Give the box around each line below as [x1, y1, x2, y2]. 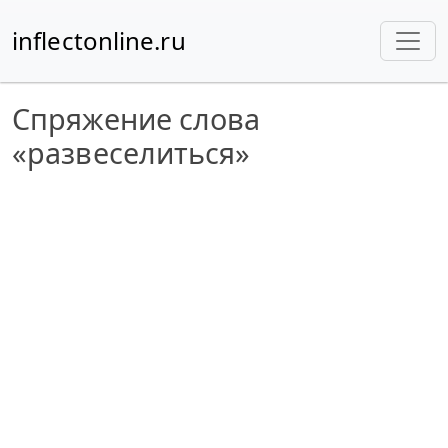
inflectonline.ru [12, 24, 186, 57]
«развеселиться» [12, 133, 251, 172]
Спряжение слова [12, 99, 261, 138]
